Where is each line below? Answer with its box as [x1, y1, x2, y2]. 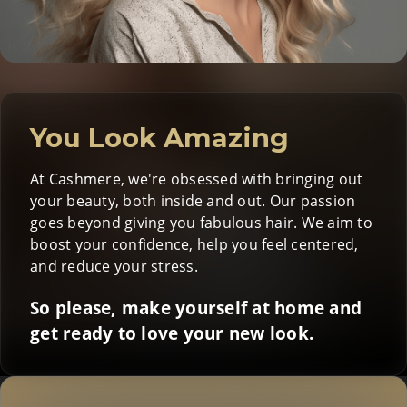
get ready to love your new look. [30, 320, 313, 345]
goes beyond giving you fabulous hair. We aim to [30, 213, 372, 233]
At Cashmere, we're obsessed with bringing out [30, 169, 363, 190]
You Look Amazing [30, 122, 289, 154]
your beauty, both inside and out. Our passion [30, 191, 356, 212]
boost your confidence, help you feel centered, [30, 234, 359, 255]
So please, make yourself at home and [30, 294, 362, 320]
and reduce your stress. [30, 256, 198, 277]
